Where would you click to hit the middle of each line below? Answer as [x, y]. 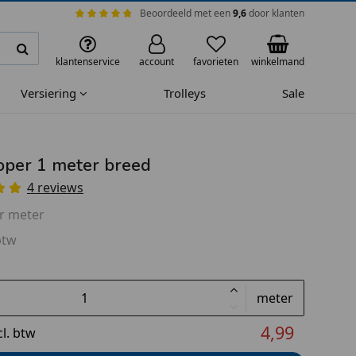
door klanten [275, 13]
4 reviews [55, 187]
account [157, 61]
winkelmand [278, 61]
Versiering [50, 93]
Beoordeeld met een [186, 13]
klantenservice [88, 61]
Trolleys [185, 93]
